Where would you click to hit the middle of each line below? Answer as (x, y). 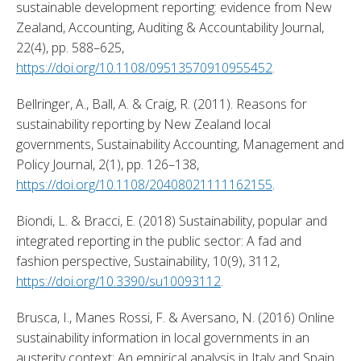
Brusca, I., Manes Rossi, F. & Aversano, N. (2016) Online (175, 317)
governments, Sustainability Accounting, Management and (180, 144)
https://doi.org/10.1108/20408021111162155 (144, 184)
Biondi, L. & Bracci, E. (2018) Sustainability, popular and (172, 220)
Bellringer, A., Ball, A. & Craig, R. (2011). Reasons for (162, 104)
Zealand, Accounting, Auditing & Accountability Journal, (170, 27)
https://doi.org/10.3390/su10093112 (118, 281)
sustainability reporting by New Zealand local (143, 124)
